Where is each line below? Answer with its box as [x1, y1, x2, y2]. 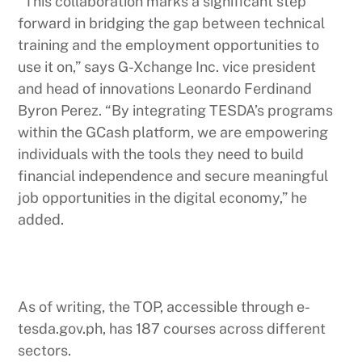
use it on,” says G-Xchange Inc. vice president [18, 57, 317, 75]
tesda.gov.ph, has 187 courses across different [18, 319, 326, 337]
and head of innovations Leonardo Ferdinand [18, 79, 313, 97]
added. [18, 210, 65, 228]
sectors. [18, 341, 72, 359]
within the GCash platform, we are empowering [18, 123, 329, 141]
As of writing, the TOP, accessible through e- [18, 297, 311, 315]
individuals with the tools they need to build [18, 145, 305, 162]
